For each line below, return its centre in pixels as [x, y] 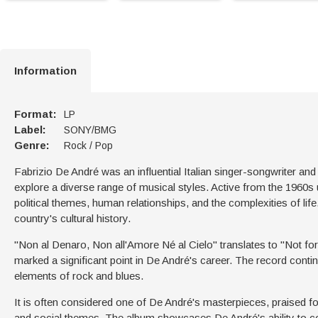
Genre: [32, 145]
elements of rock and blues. [79, 275]
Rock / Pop [88, 145]
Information [45, 70]
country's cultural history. [72, 218]
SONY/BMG [90, 130]
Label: [30, 129]
